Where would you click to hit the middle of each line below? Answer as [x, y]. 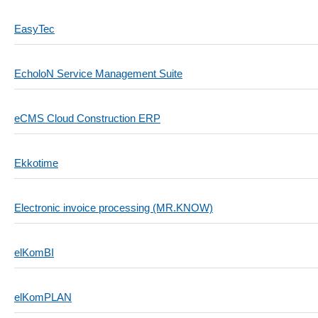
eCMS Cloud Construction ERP [87, 118]
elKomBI [34, 252]
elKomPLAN [43, 297]
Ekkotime [36, 163]
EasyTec [34, 29]
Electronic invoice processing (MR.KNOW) [114, 208]
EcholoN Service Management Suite [98, 73]
